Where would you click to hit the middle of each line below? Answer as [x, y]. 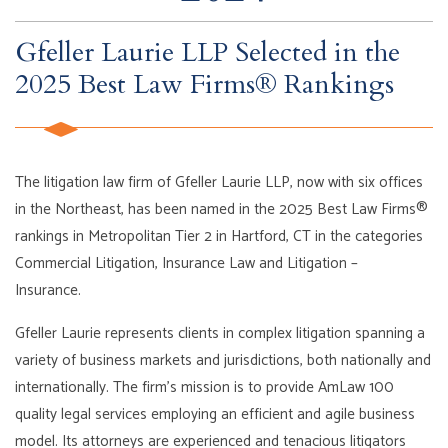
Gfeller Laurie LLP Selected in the [208, 52]
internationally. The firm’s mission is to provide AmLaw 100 [205, 388]
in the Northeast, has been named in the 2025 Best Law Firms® [222, 209]
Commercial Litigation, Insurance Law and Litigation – [187, 263]
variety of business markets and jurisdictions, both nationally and [223, 361]
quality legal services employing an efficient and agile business [215, 415]
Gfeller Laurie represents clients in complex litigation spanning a [220, 334]
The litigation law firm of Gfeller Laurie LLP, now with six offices [219, 182]
